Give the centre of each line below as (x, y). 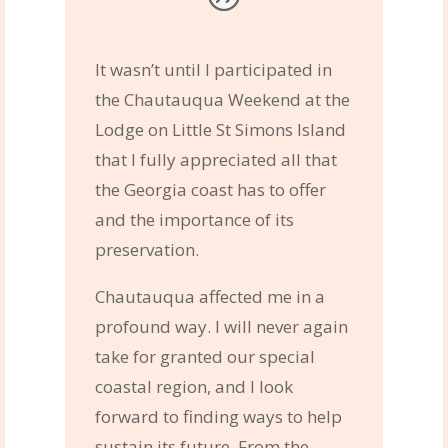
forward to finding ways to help (218, 416)
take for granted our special (204, 356)
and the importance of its (194, 219)
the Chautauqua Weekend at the (222, 99)
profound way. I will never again (221, 326)
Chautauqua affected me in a (209, 296)
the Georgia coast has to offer (210, 189)
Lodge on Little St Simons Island (220, 129)
